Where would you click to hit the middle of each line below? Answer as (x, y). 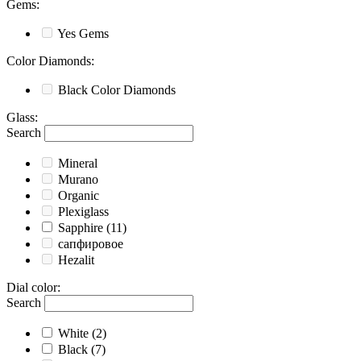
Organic (79, 196)
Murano (78, 180)
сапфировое (91, 244)
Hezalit (76, 260)
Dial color (32, 288)
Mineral (78, 164)
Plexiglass (83, 212)
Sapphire (81, 228)
